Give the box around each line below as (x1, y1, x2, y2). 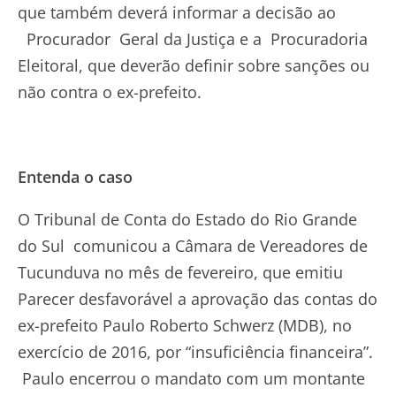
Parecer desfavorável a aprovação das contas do (18, 287, 377, 309)
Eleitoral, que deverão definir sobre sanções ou (18, 54, 369, 76)
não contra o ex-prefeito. (18, 80, 202, 103)
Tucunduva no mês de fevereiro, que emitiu (18, 261, 343, 283)
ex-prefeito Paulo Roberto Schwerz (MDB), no (18, 314, 352, 336)
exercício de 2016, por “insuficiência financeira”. (18, 340, 373, 362)
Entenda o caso (18, 165, 133, 187)
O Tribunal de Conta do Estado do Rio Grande (18, 208, 357, 230)
